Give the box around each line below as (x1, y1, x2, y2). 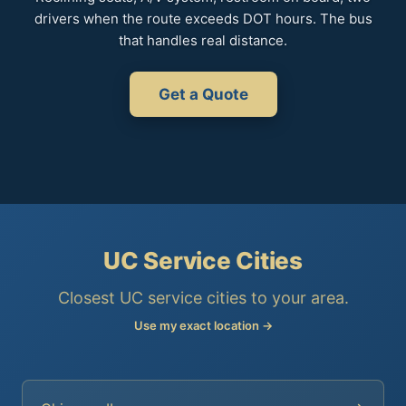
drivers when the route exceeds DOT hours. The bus (34, 10, 372, 27)
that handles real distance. (119, 32, 287, 49)
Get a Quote (158, 85, 248, 103)
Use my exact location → (133, 318, 273, 333)
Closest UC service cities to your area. (57, 288, 349, 307)
